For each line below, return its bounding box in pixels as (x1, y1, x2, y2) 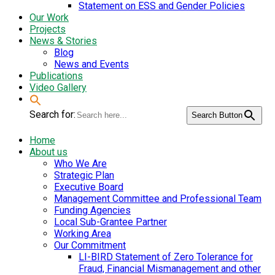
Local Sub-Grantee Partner (54, 216, 167, 228)
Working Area (54, 228, 111, 240)
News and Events (54, 58, 129, 71)
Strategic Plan (54, 169, 114, 182)
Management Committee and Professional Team (54, 193, 261, 205)
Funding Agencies (54, 204, 131, 217)
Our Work (29, 12, 69, 24)
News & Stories (29, 35, 97, 47)
